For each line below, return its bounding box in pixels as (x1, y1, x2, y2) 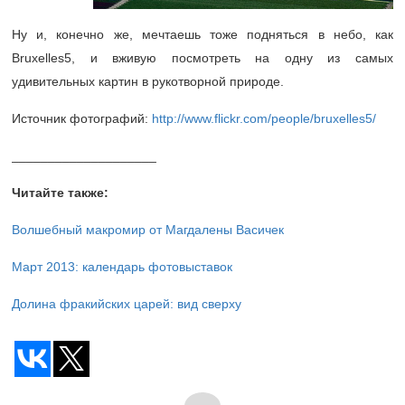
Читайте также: (12, 185, 108, 201)
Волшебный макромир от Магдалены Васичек (12, 222, 284, 238)
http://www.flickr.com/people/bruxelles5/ (152, 111, 376, 127)
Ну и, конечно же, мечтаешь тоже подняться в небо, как (12, 27, 393, 42)
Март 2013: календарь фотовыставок (12, 259, 232, 275)
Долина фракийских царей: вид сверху (12, 297, 241, 312)
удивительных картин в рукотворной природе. (12, 74, 284, 89)
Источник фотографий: (12, 111, 152, 127)
